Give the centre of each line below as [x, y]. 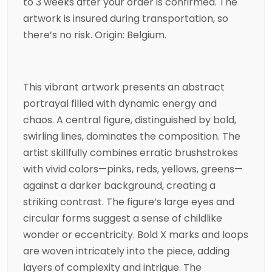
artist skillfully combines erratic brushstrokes [131, 153]
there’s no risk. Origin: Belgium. [95, 35]
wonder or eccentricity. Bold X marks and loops [136, 235]
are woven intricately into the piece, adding [126, 251]
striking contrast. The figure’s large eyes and [129, 202]
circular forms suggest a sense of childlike [123, 219]
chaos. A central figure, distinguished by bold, [130, 120]
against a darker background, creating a [119, 186]
